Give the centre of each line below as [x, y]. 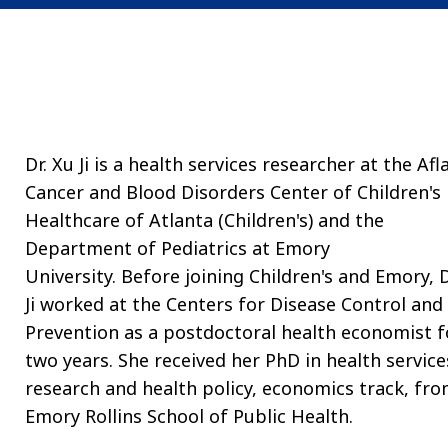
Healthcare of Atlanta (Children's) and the [204, 219]
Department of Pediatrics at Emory [177, 247]
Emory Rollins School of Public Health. [191, 415]
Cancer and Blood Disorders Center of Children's [232, 191]
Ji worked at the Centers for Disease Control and [233, 303]
